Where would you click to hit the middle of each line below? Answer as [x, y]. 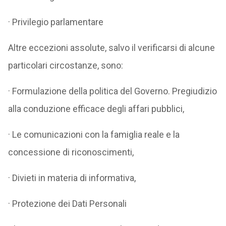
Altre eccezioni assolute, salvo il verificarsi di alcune [111, 48]
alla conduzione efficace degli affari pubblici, [96, 109]
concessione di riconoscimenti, [71, 152]
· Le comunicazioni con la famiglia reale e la [94, 134]
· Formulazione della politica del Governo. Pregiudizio [112, 91]
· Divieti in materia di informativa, [72, 178]
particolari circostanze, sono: [65, 65]
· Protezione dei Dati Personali [67, 204]
